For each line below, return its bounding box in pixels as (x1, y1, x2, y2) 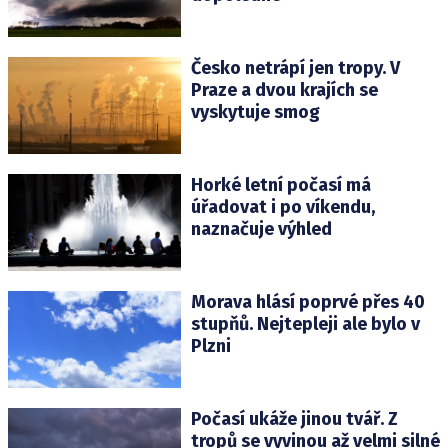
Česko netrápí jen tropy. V (190, 56, 400, 79)
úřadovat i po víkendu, (190, 195, 375, 218)
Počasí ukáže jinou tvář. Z (190, 408, 398, 431)
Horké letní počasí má (190, 173, 371, 196)
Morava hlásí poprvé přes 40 (190, 291, 425, 314)
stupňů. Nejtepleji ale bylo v (190, 313, 420, 336)
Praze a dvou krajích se (190, 78, 378, 101)
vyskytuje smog (190, 100, 320, 123)
